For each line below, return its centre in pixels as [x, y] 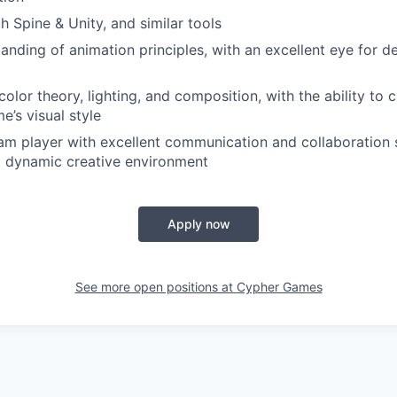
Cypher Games [279, 286]
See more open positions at [156, 286]
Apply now [198, 223]
